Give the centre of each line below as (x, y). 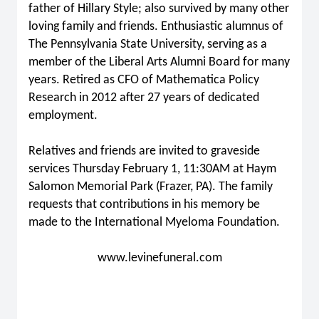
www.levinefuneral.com (159, 258)
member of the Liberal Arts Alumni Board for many (159, 62)
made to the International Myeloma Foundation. (154, 223)
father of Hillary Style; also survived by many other (159, 9)
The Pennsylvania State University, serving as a (148, 45)
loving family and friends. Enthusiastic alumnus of (156, 27)
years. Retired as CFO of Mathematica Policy (144, 80)
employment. (64, 116)
